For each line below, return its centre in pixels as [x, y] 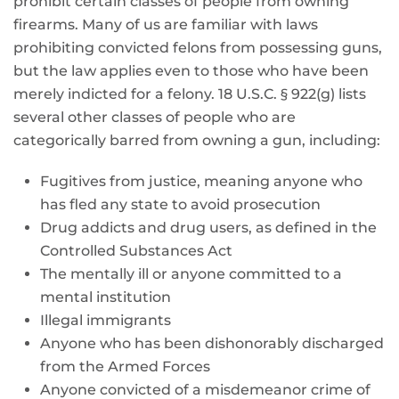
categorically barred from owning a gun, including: [197, 140]
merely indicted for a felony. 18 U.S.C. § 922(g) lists [190, 94]
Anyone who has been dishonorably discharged [212, 343]
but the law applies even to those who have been [191, 71]
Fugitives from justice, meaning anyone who [201, 181]
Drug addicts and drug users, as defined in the [208, 228]
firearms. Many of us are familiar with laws [166, 24]
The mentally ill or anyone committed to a [191, 274]
